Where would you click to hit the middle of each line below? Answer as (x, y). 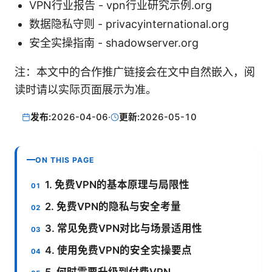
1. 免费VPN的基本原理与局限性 (117, 184)
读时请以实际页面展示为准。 (86, 90)
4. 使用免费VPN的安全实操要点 (119, 250)
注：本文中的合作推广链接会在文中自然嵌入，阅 (135, 72)
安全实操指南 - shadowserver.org (114, 43)
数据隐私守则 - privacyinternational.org (129, 24)
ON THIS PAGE (65, 160)
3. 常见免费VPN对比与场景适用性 (124, 228)
